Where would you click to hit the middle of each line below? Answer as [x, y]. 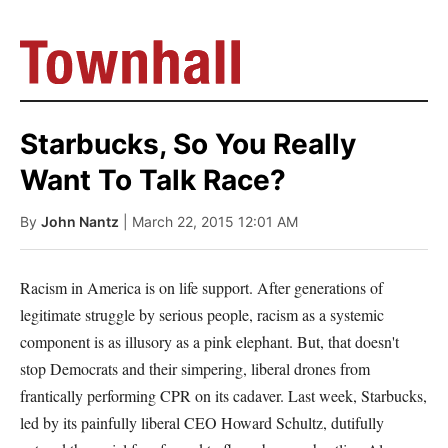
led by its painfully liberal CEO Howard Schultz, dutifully [202, 422]
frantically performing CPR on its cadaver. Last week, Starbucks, [223, 395]
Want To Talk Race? [153, 180]
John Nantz [80, 221]
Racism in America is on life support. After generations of [201, 287]
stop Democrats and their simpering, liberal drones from [195, 368]
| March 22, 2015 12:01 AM [210, 221]
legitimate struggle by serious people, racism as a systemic [202, 314]
